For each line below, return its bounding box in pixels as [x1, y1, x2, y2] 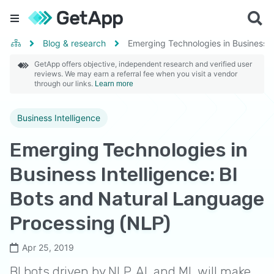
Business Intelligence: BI [10, 163, 238, 186]
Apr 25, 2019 [22, 242, 74, 253]
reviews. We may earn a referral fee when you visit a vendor [34, 69, 237, 78]
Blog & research [43, 38, 106, 48]
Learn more [95, 80, 133, 88]
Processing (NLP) [10, 212, 171, 235]
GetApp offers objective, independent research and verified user [34, 59, 252, 68]
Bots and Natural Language [10, 187, 264, 210]
